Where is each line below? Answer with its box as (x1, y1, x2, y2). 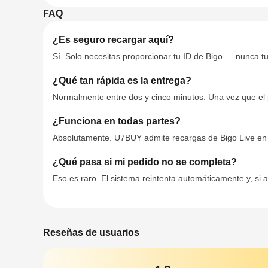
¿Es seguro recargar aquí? (53, 35, 174, 45)
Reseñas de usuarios (43, 227, 139, 237)
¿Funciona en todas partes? (53, 116, 181, 126)
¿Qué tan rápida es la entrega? (53, 75, 191, 86)
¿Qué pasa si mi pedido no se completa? (53, 157, 237, 167)
